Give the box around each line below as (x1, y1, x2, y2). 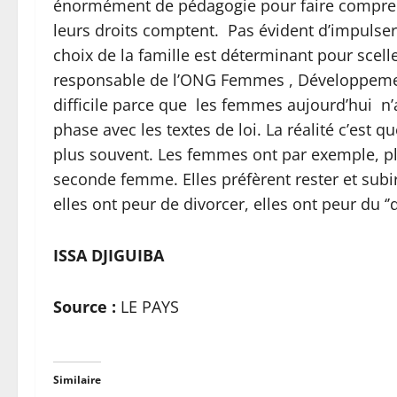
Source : (53, 295, 116, 317)
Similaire (53, 371, 101, 387)
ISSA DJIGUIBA (53, 244, 164, 266)
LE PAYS (116, 295, 179, 317)
